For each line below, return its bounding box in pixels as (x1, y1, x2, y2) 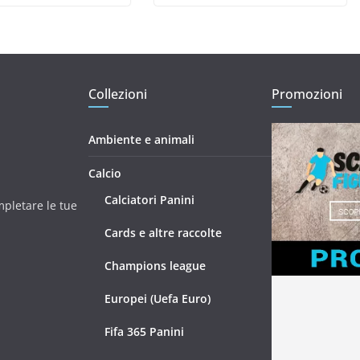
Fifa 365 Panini (104, 323, 184, 339)
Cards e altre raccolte (104, 224, 222, 240)
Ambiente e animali (88, 131, 194, 147)
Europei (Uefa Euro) (104, 290, 211, 306)
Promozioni (272, 84, 342, 103)
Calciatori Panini (104, 191, 194, 207)
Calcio (88, 165, 121, 181)
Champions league (104, 257, 206, 273)
